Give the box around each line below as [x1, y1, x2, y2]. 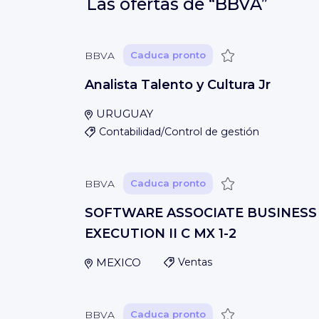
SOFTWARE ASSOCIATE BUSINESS [85, 205, 317, 221]
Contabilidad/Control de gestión [99, 125, 259, 138]
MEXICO [95, 256, 141, 269]
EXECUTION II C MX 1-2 [85, 226, 236, 241]
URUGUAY [95, 107, 153, 120]
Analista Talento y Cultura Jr [85, 77, 271, 93]
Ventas [177, 256, 212, 268]
